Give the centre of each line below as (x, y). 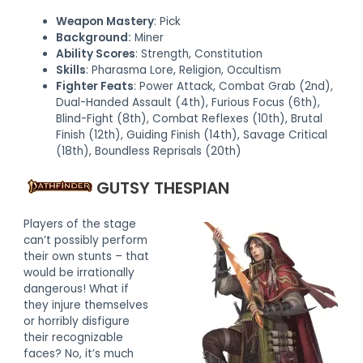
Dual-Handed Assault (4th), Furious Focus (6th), (188, 103)
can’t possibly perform (86, 241)
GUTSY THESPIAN (161, 188)
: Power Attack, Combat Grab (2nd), (234, 87)
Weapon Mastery (105, 22)
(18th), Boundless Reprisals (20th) (149, 152)
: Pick (168, 22)
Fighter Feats (95, 87)
